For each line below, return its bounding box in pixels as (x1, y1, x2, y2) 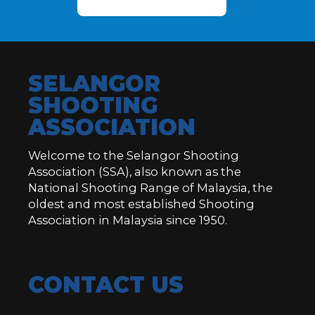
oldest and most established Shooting (28, 196, 255, 211)
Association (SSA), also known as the (28, 164, 241, 179)
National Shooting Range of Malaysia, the (28, 180, 273, 195)
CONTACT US (28, 271, 184, 299)
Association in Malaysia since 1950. (28, 212, 227, 227)
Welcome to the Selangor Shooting (28, 148, 239, 162)
